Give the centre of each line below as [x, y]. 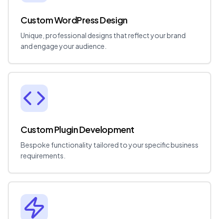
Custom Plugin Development [77, 130]
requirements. [43, 156]
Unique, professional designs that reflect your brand [103, 35]
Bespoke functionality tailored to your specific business [109, 145]
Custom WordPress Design [74, 20]
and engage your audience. [64, 46]
